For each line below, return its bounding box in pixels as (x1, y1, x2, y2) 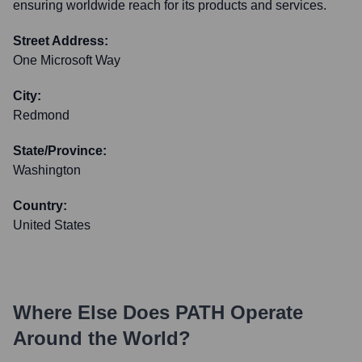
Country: (13, 199, 67, 213)
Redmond (13, 108, 69, 122)
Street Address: (13, 34, 108, 48)
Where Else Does (13, 301, 175, 323)
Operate (225, 301, 303, 323)
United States (13, 218, 90, 232)
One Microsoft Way (13, 53, 120, 67)
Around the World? (13, 327, 191, 349)
